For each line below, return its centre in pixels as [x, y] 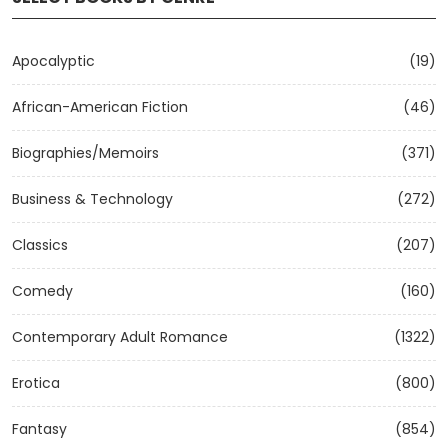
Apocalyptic [53, 61]
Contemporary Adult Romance [120, 337]
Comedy [42, 291]
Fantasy [39, 429]
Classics [40, 245]
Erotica [36, 383]
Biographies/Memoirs [85, 153]
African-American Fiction [100, 107]
